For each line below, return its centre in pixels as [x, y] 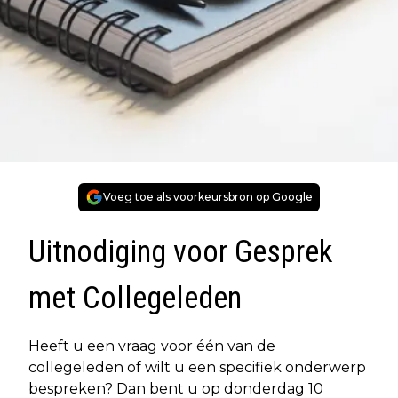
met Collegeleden [135, 298]
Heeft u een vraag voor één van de [152, 346]
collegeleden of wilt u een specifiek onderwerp [197, 368]
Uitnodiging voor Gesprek [181, 252]
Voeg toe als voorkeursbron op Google [208, 197]
